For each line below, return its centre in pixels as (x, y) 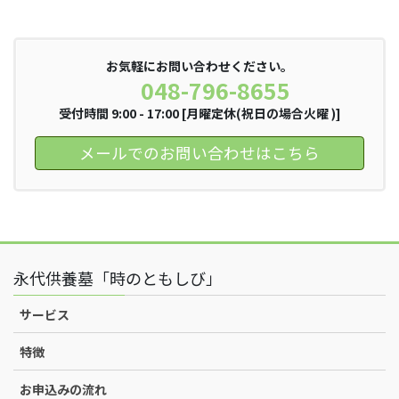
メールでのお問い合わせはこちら (199, 152)
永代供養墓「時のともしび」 (118, 278)
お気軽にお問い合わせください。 (199, 66)
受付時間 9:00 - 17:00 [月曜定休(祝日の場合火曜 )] (199, 114)
